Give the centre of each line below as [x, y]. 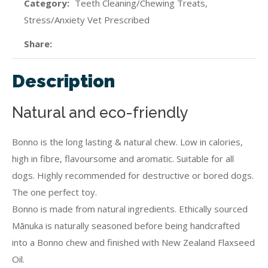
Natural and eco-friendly [100, 112]
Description [63, 81]
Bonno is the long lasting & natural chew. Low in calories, [127, 142]
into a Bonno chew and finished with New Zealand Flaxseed [133, 242]
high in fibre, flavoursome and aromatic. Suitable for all [123, 159]
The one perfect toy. [54, 192]
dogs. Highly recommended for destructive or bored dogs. [133, 175]
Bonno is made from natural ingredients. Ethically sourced [130, 209]
